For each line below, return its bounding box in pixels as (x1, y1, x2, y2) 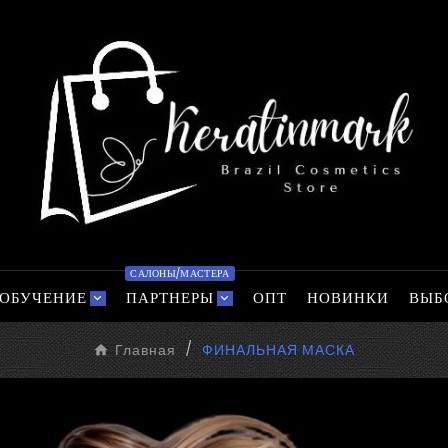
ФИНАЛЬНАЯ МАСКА (202, 340, 355, 361)
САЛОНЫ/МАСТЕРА (130, 266, 230, 282)
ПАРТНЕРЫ (125, 287, 214, 309)
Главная (115, 340, 176, 361)
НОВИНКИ (306, 287, 389, 309)
